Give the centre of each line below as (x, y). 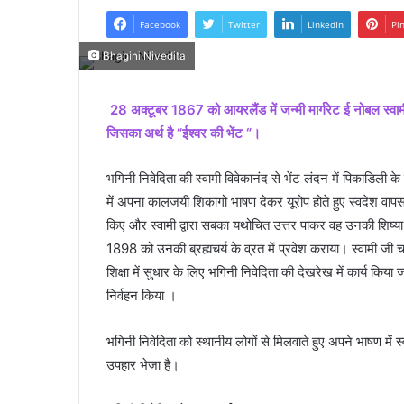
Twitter (244, 25)
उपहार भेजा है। (143, 365)
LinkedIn (326, 25)
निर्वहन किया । (142, 296)
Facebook (160, 25)
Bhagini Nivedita (143, 56)
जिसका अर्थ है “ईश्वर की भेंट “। (184, 133)
